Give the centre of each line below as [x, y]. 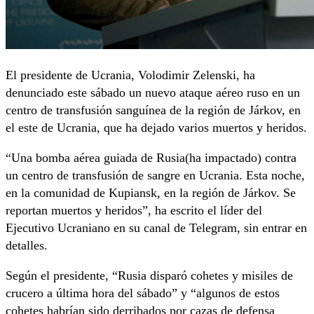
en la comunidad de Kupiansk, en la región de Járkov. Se [151, 193]
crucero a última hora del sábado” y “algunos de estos [143, 293]
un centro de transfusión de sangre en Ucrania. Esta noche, [155, 176]
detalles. [27, 246]
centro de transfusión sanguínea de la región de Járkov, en [153, 110]
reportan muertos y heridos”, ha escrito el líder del [134, 211]
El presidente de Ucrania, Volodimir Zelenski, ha [130, 75]
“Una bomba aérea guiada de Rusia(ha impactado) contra [151, 158]
